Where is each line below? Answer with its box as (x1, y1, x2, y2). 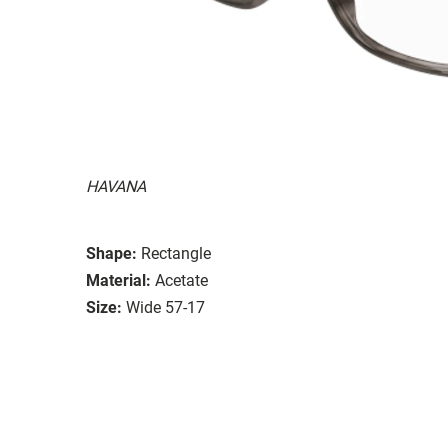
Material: (86, 270, 151, 290)
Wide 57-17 (126, 297, 205, 317)
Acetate (155, 270, 208, 290)
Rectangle (141, 243, 211, 263)
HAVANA (86, 176, 146, 196)
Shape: (86, 243, 137, 263)
